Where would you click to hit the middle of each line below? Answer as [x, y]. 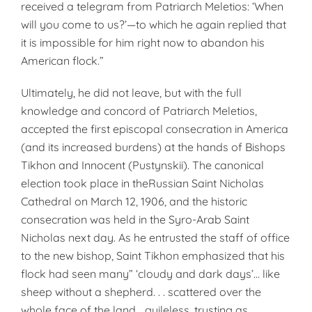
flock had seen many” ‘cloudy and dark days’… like [150, 274]
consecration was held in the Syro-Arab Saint [135, 219]
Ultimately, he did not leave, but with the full [131, 93]
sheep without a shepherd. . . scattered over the [141, 292]
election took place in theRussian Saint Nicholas [142, 183]
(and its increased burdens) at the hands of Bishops [153, 147]
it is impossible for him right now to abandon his [143, 42]
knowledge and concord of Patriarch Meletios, [139, 111]
